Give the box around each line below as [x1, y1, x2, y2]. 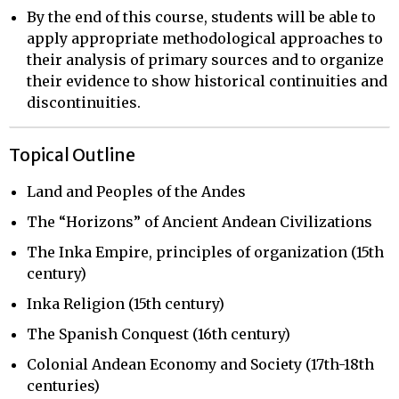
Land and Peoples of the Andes [27, 182, 246, 200]
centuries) [27, 376, 100, 395]
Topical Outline [9, 143, 135, 166]
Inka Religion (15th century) [27, 294, 224, 313]
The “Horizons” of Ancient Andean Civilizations [27, 212, 372, 231]
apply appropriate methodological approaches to [27, 28, 383, 47]
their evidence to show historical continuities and [27, 71, 387, 90]
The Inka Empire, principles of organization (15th [27, 242, 384, 261]
